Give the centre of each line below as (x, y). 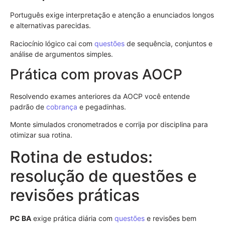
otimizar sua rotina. (41, 135)
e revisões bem (171, 218)
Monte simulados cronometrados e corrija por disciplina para (109, 125)
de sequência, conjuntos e (168, 43)
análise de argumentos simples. (62, 54)
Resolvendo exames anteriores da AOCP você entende (100, 96)
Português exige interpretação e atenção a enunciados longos (112, 15)
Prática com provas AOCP (96, 74)
